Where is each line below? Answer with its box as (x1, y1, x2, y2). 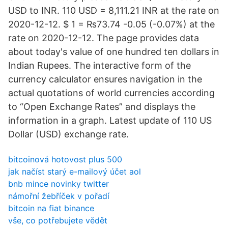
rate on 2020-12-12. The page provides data (8, 33, 199, 43)
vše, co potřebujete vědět (8, 215, 107, 225)
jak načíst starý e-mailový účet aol (8, 166, 141, 177)
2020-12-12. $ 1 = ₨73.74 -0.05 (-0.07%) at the (8, 19, 215, 30)
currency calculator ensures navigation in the (8, 74, 202, 84)
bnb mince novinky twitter (8, 179, 109, 189)
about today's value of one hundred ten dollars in (8, 46, 219, 57)
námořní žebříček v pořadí (8, 191, 109, 201)
